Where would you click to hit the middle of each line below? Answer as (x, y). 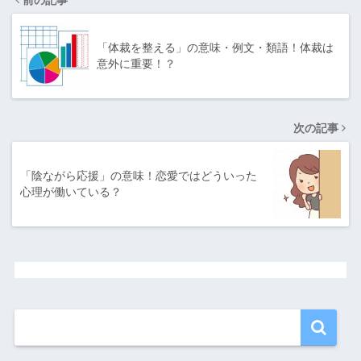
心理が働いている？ (71, 191)
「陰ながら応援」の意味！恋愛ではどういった (139, 175)
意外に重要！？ (136, 63)
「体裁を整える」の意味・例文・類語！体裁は (215, 47)
